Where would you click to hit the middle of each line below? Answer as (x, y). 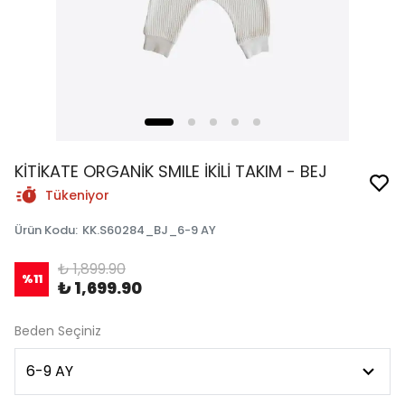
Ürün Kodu (45, 230)
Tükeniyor (77, 195)
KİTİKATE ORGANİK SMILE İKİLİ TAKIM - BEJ (171, 171)
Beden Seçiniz (58, 331)
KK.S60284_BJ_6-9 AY (149, 230)
